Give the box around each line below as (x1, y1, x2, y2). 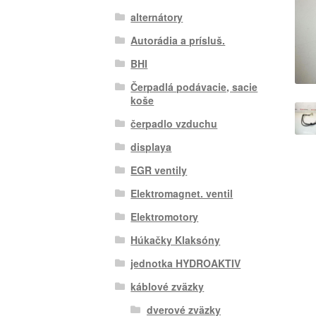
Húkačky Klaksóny (130, 232, 221, 247)
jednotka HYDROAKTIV (130, 255, 241, 270)
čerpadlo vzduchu (130, 116, 218, 130)
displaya (130, 139, 172, 154)
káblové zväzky (130, 279, 205, 293)
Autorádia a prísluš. (130, 32, 226, 47)
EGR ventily (130, 162, 188, 177)
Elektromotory (130, 209, 199, 224)
